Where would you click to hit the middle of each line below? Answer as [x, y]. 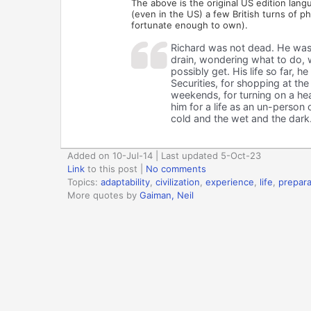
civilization [178, 182]
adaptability [125, 182]
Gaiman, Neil [167, 195]
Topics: [84, 182]
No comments [176, 169]
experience [230, 182]
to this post [111, 169]
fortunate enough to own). [189, 25]
